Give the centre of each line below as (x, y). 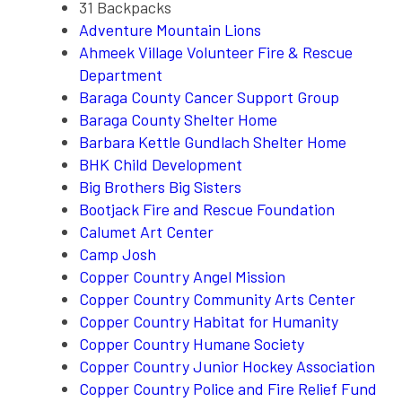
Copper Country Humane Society (192, 343)
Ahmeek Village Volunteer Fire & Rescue (216, 52)
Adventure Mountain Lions (170, 29)
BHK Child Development (161, 164)
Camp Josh (118, 253)
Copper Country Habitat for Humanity (212, 321)
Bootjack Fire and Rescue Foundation (207, 209)
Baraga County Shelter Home (178, 119)
